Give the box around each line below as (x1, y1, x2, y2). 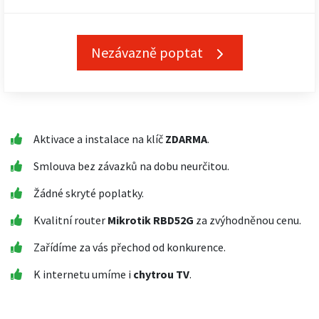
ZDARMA (165, 132, 207, 146)
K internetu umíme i (33, 267, 133, 281)
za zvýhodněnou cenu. (194, 213, 301, 227)
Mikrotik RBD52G (108, 213, 194, 227)
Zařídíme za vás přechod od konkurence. (33, 240, 226, 254)
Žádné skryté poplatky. (33, 186, 144, 200)
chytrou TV (133, 267, 189, 281)
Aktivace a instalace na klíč (33, 132, 165, 146)
